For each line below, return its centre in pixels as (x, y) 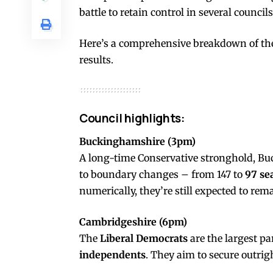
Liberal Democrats (144, 238)
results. (96, 59)
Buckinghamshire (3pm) (137, 141)
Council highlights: (132, 118)
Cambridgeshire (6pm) (133, 222)
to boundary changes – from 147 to (162, 174)
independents (112, 254)
